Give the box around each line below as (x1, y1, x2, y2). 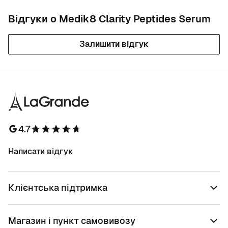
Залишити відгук (79, 39, 149, 49)
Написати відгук (8, 146, 73, 157)
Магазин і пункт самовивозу (8, 215, 135, 226)
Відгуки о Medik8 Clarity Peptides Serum (8, 12, 211, 25)
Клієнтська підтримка (8, 182, 107, 193)
